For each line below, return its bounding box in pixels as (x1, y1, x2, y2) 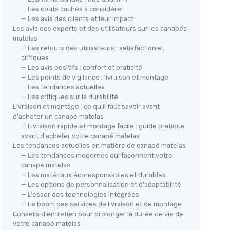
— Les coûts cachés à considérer (21, 5, 124, 13)
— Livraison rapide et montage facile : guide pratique (21, 122, 185, 130)
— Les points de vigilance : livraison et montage (21, 73, 168, 81)
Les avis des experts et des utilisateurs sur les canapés (13, 24, 187, 32)
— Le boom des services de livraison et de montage (21, 200, 182, 208)
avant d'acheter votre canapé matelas (21, 131, 140, 140)
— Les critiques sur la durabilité (21, 92, 118, 101)
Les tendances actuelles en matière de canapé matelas (13, 141, 186, 149)
